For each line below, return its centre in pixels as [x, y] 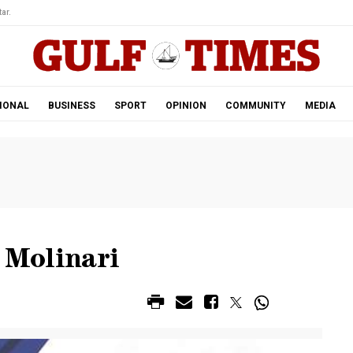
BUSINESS [71, 106]
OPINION [186, 106]
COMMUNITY [255, 106]
